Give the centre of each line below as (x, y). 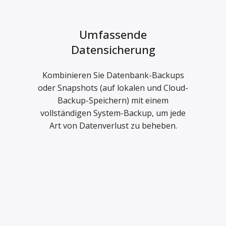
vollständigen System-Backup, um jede (113, 113)
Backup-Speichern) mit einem (113, 101)
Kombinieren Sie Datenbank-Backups (113, 75)
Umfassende (113, 35)
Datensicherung (113, 50)
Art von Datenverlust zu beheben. (113, 126)
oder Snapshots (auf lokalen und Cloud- (113, 88)
